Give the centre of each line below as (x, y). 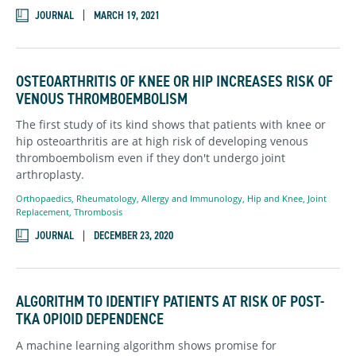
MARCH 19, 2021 (127, 15)
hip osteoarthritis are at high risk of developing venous (162, 141)
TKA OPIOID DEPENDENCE (90, 319)
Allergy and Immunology (192, 199)
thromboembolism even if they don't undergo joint (151, 158)
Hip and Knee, (277, 199)
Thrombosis (98, 212)
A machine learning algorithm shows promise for (146, 345)
